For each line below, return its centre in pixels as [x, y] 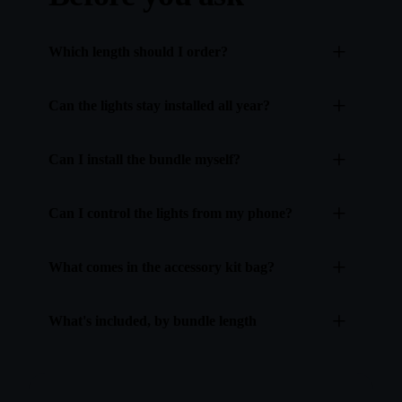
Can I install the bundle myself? [144, 160]
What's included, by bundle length [153, 321]
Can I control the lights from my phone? [170, 214]
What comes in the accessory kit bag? [162, 267]
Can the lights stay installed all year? [159, 106]
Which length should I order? [138, 52]
